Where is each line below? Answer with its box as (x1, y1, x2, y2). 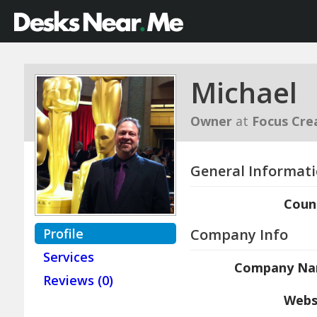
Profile (42, 225, 83, 242)
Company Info (190, 225, 288, 244)
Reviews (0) (42, 272, 113, 289)
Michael (190, 73, 297, 112)
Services (42, 248, 94, 265)
